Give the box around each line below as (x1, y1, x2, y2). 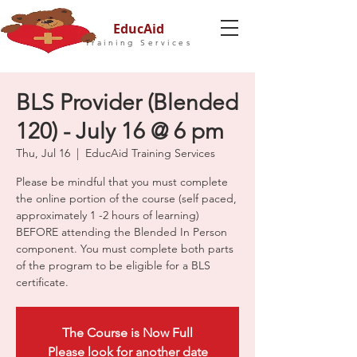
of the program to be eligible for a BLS (16, 258, 210, 273)
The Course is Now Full (62, 325, 193, 340)
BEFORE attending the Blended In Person (16, 225, 227, 239)
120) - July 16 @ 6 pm (16, 118, 224, 144)
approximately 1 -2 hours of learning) (16, 208, 199, 222)
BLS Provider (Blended (16, 89, 238, 116)
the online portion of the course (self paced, (16, 191, 237, 206)
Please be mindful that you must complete (16, 175, 228, 189)
